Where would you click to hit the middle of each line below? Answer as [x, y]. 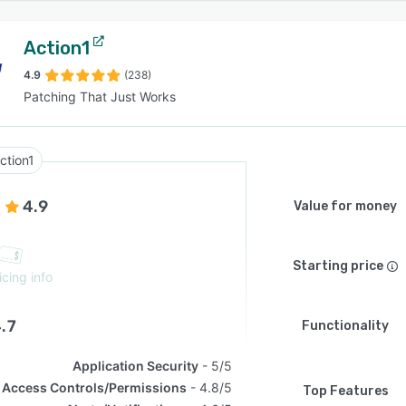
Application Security [136, 366]
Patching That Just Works [100, 97]
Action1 [57, 48]
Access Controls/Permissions [95, 387]
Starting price [338, 266]
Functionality [345, 326]
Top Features [345, 391]
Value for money [345, 206]
